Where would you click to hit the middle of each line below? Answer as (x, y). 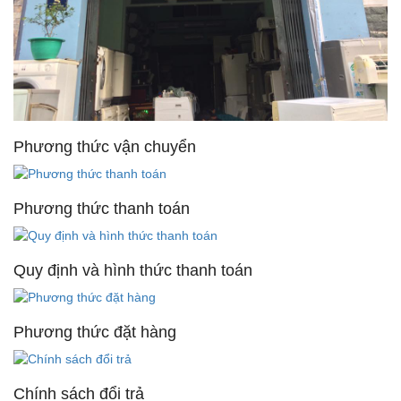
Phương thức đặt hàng (95, 332)
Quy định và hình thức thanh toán (133, 270)
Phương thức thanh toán (102, 208)
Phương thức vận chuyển (105, 146)
